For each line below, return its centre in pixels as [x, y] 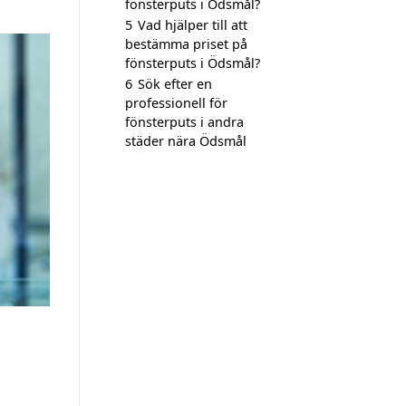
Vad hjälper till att [193, 25]
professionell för [176, 103]
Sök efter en [175, 84]
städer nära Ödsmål [186, 141]
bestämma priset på [186, 44]
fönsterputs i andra [184, 122]
